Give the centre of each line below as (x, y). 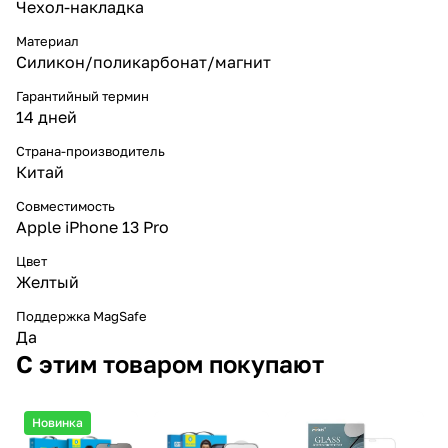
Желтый (47, 281)
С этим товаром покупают (170, 363)
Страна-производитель (90, 150)
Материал (47, 40)
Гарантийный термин (82, 95)
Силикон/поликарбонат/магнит (143, 61)
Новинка (57, 422)
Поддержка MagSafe (81, 315)
